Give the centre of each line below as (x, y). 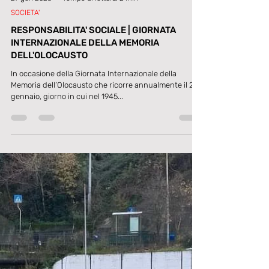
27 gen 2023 (31, 142)
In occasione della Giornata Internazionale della (94, 218)
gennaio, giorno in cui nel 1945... (67, 240)
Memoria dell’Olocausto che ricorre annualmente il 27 (104, 229)
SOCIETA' (25, 157)
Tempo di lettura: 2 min (100, 142)
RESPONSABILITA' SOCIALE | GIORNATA (93, 174)
